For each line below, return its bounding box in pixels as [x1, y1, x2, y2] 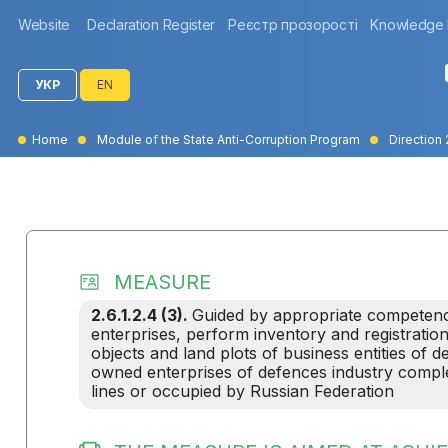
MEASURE [113, 270, 211, 294]
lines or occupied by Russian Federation [90, 381, 394, 401]
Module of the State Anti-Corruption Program [97, 132, 360, 147]
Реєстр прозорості [228, 16, 358, 33]
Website [18, 16, 70, 33]
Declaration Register [87, 16, 216, 33]
